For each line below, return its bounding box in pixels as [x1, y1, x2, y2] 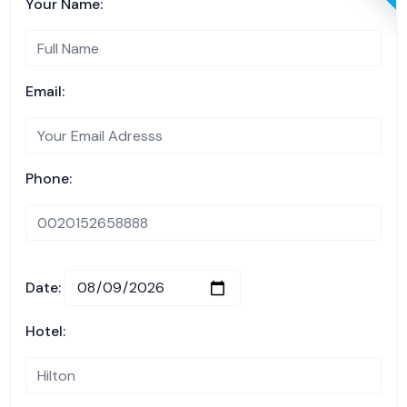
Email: [25, 82, 65, 101]
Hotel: [25, 322, 65, 341]
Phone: [25, 169, 72, 188]
